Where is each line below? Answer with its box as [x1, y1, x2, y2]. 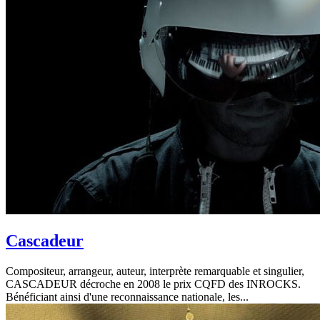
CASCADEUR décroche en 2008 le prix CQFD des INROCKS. [6, 277, 301, 290]
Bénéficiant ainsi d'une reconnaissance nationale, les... [6, 290, 249, 303]
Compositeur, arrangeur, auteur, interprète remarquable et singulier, [6, 264, 304, 277]
